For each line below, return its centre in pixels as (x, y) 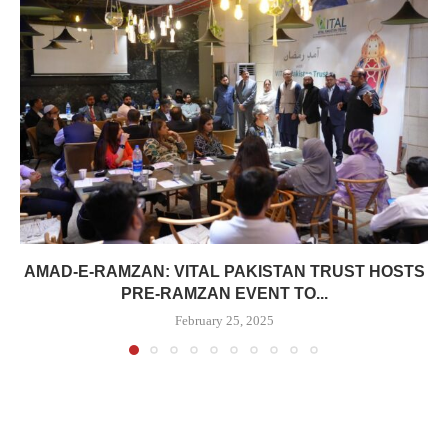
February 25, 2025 (224, 321)
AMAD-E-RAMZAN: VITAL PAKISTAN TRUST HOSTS (224, 272)
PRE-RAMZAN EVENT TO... (224, 294)
